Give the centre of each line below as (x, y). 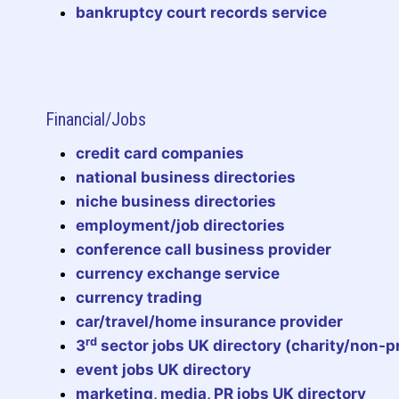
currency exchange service (178, 273)
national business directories (186, 177)
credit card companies (160, 153)
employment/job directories (180, 225)
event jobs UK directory (163, 369)
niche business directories (176, 201)
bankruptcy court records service (201, 12)
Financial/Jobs (96, 119)
